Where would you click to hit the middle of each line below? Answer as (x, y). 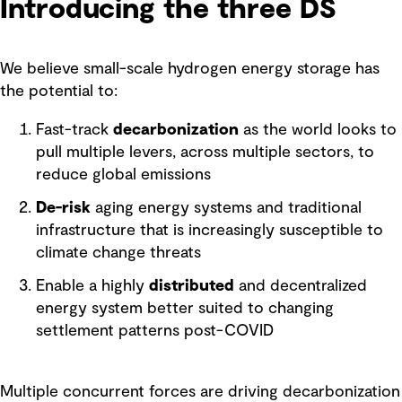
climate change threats (118, 253)
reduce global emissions (123, 175)
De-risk (63, 208)
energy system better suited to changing (185, 308)
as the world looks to (318, 130)
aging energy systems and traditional (226, 208)
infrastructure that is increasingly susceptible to (210, 230)
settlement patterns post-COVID (155, 331)
